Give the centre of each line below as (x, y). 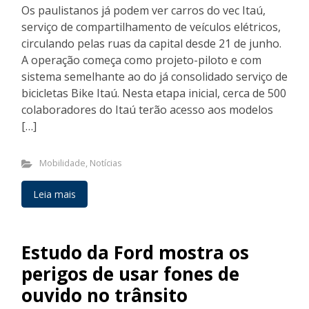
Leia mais (54, 195)
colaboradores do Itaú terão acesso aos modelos (147, 110)
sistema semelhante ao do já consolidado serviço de (154, 77)
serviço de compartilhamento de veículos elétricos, (151, 27)
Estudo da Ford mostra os (135, 253)
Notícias (106, 163)
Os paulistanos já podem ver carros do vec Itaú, (143, 11)
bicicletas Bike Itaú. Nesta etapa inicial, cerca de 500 (154, 93)
